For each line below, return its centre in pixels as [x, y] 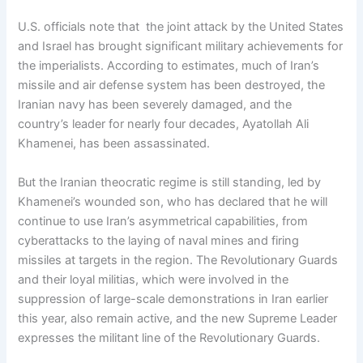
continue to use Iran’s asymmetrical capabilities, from [163, 221]
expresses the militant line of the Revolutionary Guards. [169, 337]
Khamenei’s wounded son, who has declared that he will [173, 201]
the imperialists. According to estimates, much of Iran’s [169, 66]
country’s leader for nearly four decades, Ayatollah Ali [164, 124]
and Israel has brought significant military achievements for [181, 47]
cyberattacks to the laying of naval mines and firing [159, 240]
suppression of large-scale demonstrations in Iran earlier [173, 299]
